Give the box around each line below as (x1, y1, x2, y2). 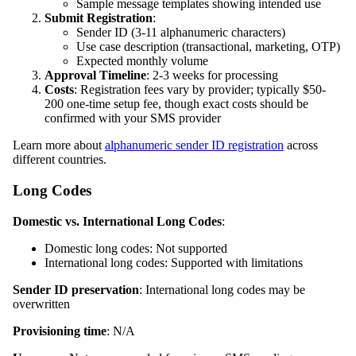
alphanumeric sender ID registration (105, 138, 284, 153)
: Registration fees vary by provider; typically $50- (74, 83, 326, 97)
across (284, 138, 318, 153)
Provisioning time (13, 323, 106, 338)
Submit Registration (44, 11, 153, 25)
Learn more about (13, 138, 105, 153)
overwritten (13, 296, 70, 311)
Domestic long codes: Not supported (44, 241, 227, 255)
